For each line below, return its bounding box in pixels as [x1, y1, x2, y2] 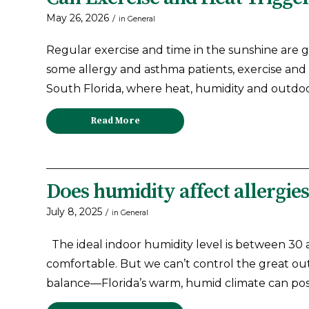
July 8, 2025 [46, 205, 102, 218]
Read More [90, 114, 140, 126]
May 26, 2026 [46, 11, 109, 24]
